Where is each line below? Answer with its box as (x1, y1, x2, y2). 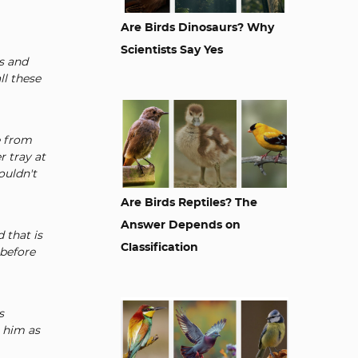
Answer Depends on (121, 220, 241, 231)
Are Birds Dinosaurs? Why (121, 22, 274, 34)
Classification (121, 242, 198, 253)
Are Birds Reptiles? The (121, 197, 257, 209)
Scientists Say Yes (121, 45, 223, 56)
